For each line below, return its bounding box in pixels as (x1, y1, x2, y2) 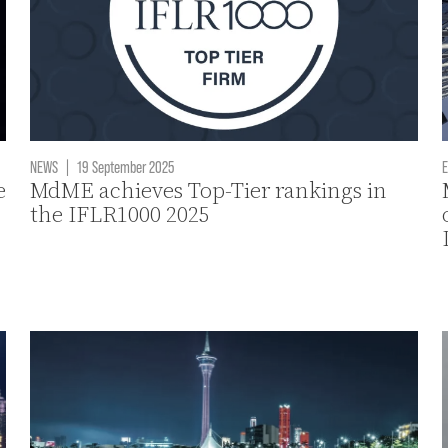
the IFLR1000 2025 (30, 198, 211, 230)
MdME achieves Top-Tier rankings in (30, 174, 388, 206)
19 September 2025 (74, 155, 175, 176)
